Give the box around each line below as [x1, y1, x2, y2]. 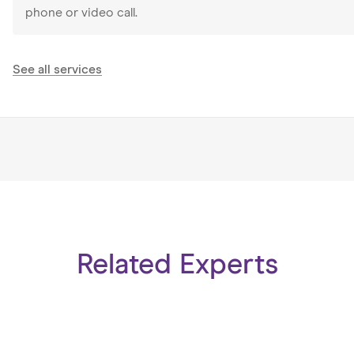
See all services [13, 63, 103, 76]
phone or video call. [25, 6, 138, 19]
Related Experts [76, 251, 278, 280]
